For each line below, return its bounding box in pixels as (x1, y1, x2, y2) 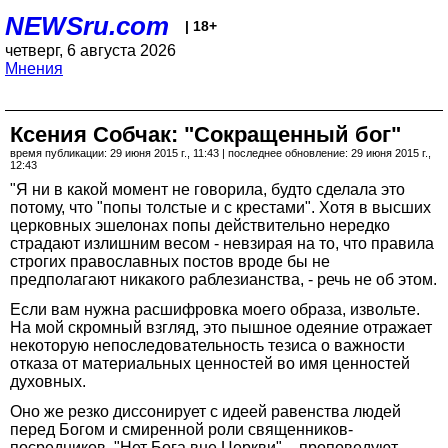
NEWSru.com (5, 11, 169, 41)
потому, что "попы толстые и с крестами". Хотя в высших (10, 199, 431, 216)
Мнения (5, 60, 63, 77)
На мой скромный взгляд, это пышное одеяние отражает (10, 319, 432, 336)
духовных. (10, 373, 86, 390)
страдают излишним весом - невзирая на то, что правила (10, 235, 434, 252)
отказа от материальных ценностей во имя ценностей (10, 355, 410, 372)
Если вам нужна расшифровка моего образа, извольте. (10, 301, 420, 318)
